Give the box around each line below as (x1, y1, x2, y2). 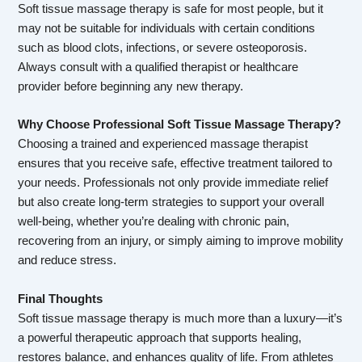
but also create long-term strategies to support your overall (18, 196, 325, 209)
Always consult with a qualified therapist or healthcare (18, 61, 299, 74)
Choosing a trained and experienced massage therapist (18, 137, 309, 151)
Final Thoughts (18, 292, 103, 305)
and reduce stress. (18, 254, 117, 267)
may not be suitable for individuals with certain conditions (18, 22, 316, 36)
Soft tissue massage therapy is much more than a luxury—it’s (18, 311, 343, 325)
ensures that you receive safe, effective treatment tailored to (18, 157, 333, 170)
